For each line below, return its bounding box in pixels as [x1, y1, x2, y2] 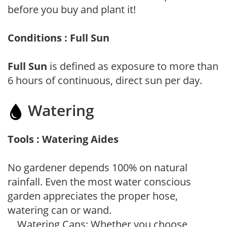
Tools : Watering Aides [8, 132, 119, 146]
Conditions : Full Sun [8, 30, 109, 45]
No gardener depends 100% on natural [8, 160, 187, 174]
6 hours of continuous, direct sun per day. [8, 73, 202, 87]
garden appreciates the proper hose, [8, 188, 178, 203]
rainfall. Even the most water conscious [8, 174, 191, 188]
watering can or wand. [8, 203, 111, 217]
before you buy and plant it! [8, 2, 136, 16]
